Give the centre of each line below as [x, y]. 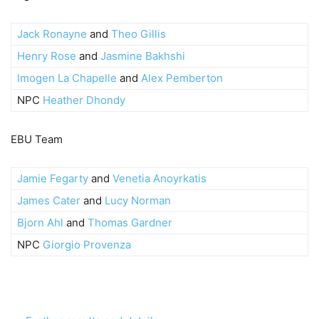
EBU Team [37, 139]
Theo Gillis [138, 33]
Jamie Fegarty [53, 178]
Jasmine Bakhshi [143, 56]
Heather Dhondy [84, 100]
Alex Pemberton [182, 78]
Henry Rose [47, 56]
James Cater [49, 200]
